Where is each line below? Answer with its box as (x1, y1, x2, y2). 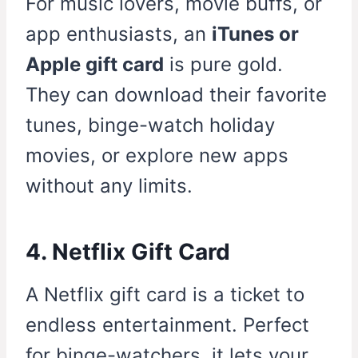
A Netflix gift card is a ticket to (26, 283, 304, 307)
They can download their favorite (26, 83, 327, 107)
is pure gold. (164, 53, 283, 77)
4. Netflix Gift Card (26, 238, 230, 266)
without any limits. (26, 174, 193, 198)
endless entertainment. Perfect (26, 313, 309, 337)
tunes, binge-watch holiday (26, 113, 275, 137)
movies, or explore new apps (26, 144, 288, 168)
